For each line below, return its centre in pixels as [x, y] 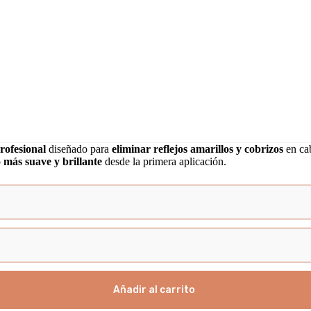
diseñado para [79, 149]
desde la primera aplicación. [164, 162]
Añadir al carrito [154, 289]
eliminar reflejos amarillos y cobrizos [197, 149]
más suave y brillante [53, 162]
